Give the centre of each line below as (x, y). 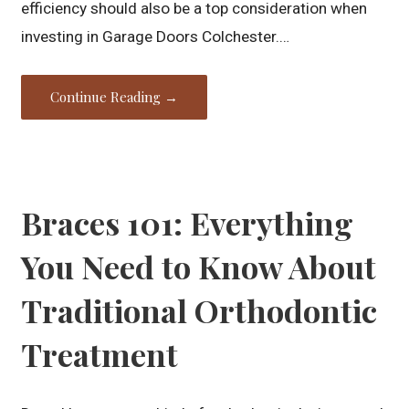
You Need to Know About (199, 267)
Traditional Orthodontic (199, 311)
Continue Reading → (115, 96)
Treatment (100, 355)
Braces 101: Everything (188, 223)
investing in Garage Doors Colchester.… (156, 36)
